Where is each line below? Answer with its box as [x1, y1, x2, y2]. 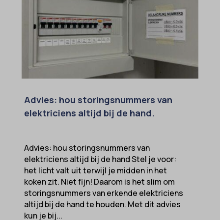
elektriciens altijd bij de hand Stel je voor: [24, 153, 176, 165]
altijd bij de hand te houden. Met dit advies [24, 198, 181, 210]
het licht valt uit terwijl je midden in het [24, 165, 167, 176]
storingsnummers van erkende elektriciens [24, 187, 183, 198]
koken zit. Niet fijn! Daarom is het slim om [24, 176, 175, 187]
